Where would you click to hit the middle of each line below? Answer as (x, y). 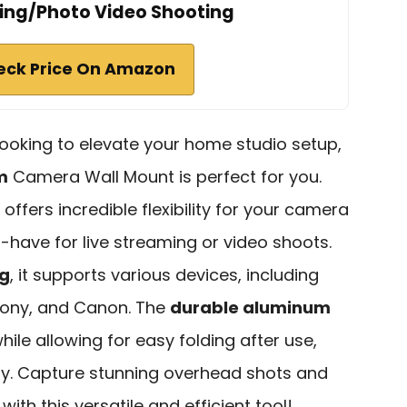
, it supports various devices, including (164, 274)
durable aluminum (250, 307)
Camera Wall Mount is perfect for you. (165, 176)
